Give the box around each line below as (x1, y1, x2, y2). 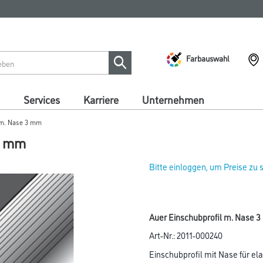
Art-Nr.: (149, 228, 177, 241)
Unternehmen (142, 92, 204, 106)
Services (23, 92, 60, 106)
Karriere (83, 92, 119, 106)
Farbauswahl (186, 52, 230, 63)
